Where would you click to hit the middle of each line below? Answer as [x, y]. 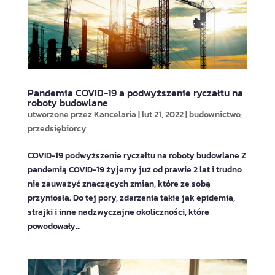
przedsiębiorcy [57, 128]
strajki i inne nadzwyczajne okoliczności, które [118, 212]
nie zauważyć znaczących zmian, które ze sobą [119, 184]
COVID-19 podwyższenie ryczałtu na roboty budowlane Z [137, 155]
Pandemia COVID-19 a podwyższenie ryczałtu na [135, 92]
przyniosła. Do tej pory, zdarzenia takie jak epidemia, [131, 198]
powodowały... [54, 226]
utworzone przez [60, 114]
